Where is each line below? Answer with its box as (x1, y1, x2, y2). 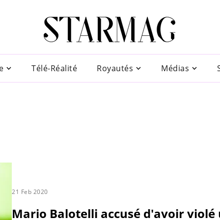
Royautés (97, 62, 133, 74)
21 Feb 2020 (12, 187, 48, 196)
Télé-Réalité (31, 62, 77, 74)
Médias (161, 62, 189, 74)
